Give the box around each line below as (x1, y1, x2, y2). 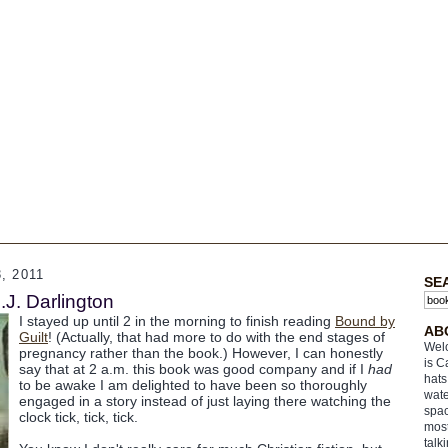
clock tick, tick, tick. (19, 409, 138, 425)
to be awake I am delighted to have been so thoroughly (19, 377, 367, 393)
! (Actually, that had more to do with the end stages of (48, 329, 385, 345)
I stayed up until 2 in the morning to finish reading (19, 313, 335, 329)
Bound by (335, 313, 395, 329)
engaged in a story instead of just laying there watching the (19, 393, 391, 409)
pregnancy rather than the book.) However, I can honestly (19, 345, 383, 361)
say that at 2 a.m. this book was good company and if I (19, 361, 368, 377)
